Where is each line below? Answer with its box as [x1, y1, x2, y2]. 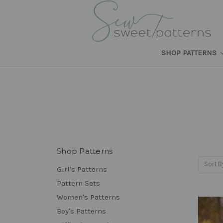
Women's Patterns [57, 192, 120, 202]
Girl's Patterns [57, 164, 107, 174]
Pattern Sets [57, 178, 100, 188]
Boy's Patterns [57, 206, 106, 216]
